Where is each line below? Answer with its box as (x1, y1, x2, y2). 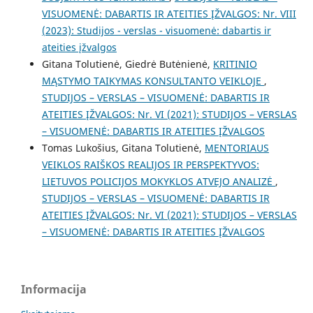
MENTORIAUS (204, 140, 269, 154)
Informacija (21, 281, 87, 297)
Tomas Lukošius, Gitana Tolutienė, (41, 140, 205, 154)
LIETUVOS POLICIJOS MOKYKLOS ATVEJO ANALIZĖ (41, 174, 275, 188)
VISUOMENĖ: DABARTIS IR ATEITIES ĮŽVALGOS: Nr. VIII (41, 6, 296, 20)
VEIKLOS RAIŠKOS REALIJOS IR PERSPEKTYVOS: (41, 157, 259, 171)
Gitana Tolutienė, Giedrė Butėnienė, (41, 57, 213, 71)
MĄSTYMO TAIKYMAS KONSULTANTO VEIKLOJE (41, 73, 264, 87)
